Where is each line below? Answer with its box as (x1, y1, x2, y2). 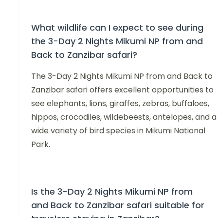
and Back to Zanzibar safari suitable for (31, 199, 204, 211)
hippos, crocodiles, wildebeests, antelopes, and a (31, 111, 217, 123)
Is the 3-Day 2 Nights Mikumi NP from (31, 185, 193, 198)
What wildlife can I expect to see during (31, 21, 203, 34)
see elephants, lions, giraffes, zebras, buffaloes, (31, 97, 209, 109)
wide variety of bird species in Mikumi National (31, 125, 205, 136)
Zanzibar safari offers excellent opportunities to (31, 84, 214, 95)
